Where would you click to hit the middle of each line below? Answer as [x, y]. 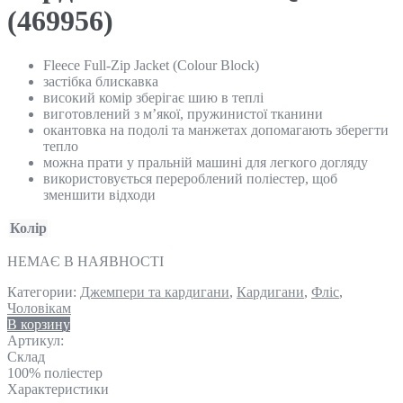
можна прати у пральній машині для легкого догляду [206, 162]
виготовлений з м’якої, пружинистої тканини [183, 113]
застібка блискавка [101, 81]
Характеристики [58, 389]
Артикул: [36, 340]
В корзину [39, 324]
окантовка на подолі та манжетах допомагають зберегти [216, 130]
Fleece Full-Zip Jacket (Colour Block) [151, 65]
